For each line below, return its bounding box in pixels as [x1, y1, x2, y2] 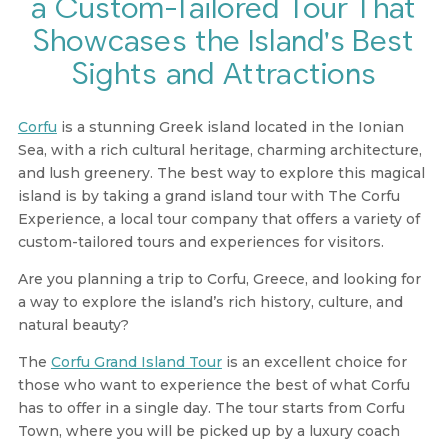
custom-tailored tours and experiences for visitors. [17, 232, 384, 251]
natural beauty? [17, 315, 129, 334]
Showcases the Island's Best [33, 25, 415, 57]
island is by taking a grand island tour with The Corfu [17, 186, 400, 205]
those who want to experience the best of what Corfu [17, 375, 410, 394]
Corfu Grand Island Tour [50, 352, 222, 371]
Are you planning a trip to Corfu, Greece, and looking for [17, 269, 421, 288]
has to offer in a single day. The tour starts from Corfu [17, 398, 405, 417]
